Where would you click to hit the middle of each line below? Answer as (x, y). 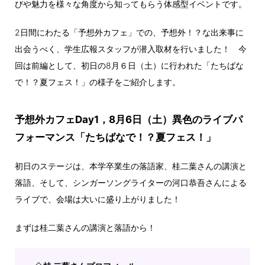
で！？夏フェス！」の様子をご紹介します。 (98, 82)
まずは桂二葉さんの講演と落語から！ (85, 227)
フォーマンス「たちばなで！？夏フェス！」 (115, 137)
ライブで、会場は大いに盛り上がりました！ (98, 199)
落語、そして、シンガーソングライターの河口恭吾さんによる (131, 182)
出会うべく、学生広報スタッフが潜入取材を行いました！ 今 (131, 49)
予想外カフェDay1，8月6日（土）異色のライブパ (129, 119)
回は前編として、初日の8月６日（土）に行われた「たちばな (129, 65)
